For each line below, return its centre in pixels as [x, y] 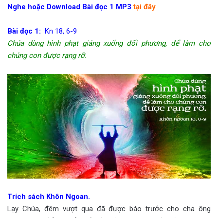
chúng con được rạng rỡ [46, 56]
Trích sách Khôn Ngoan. [49, 197]
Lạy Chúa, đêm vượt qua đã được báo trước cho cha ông [109, 209]
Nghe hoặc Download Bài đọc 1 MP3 [70, 7]
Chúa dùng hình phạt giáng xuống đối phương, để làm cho [109, 44]
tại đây [145, 7]
